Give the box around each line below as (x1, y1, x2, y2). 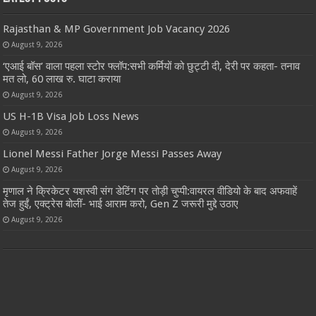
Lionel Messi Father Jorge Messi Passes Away (3, 147, 222, 160)
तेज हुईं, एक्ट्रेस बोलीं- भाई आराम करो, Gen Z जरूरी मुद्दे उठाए (3, 197, 239, 210)
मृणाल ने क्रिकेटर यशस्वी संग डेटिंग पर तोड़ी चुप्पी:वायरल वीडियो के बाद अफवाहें (3, 184, 298, 197)
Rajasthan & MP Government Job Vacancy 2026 (3, 22, 231, 35)
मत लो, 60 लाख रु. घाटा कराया (3, 72, 121, 85)
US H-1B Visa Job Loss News (3, 109, 140, 123)
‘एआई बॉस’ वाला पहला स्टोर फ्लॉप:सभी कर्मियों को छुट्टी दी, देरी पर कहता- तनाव (3, 59, 300, 73)
